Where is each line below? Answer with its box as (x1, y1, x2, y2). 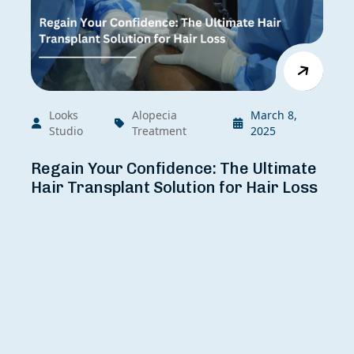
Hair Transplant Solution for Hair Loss (30, 178, 318, 198)
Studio (49, 123, 84, 139)
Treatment (132, 123, 187, 139)
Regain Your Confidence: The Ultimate (30, 159, 317, 179)
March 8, (250, 107, 298, 123)
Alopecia (132, 107, 178, 123)
